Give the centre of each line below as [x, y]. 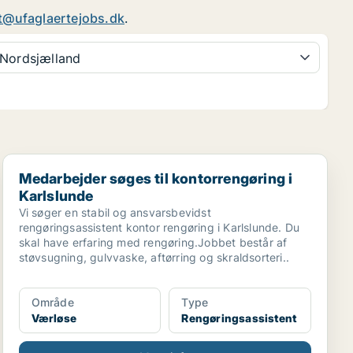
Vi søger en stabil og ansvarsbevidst [115, 212]
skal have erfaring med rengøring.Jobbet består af [153, 242]
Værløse [54, 318]
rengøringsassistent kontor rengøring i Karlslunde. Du [159, 227]
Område [52, 302]
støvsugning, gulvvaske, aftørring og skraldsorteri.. [154, 257]
